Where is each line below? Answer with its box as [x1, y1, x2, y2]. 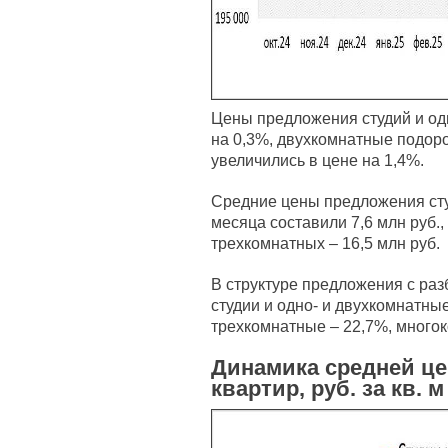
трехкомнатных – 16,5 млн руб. [211, 234, 440, 252]
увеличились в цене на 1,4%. [211, 151, 424, 169]
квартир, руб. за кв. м [211, 376, 444, 401]
